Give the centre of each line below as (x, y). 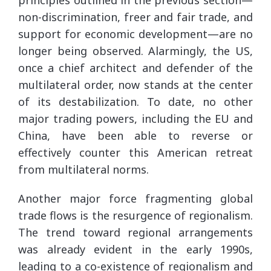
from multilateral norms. (83, 169)
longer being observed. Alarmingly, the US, (135, 51)
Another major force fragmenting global (135, 198)
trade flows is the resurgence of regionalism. (135, 215)
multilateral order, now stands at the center (135, 84)
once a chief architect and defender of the (135, 67)
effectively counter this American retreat (135, 152)
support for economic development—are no (135, 34)
